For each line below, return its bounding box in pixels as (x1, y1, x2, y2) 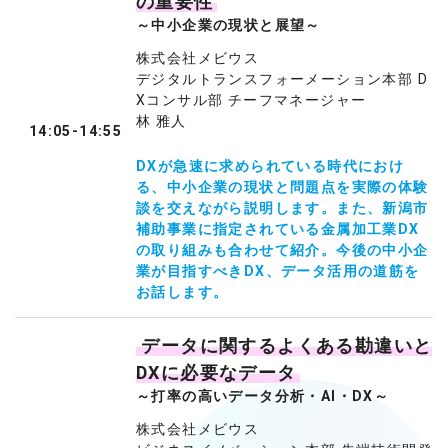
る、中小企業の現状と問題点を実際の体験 (136, 179, 429, 195)
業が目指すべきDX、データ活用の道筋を (136, 263, 420, 279)
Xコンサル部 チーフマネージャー (136, 92, 367, 108)
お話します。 (136, 284, 229, 300)
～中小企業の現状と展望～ (136, 17, 321, 33)
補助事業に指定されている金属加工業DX (136, 221, 420, 237)
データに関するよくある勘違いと (141, 335, 433, 356)
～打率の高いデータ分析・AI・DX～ (136, 388, 390, 404)
